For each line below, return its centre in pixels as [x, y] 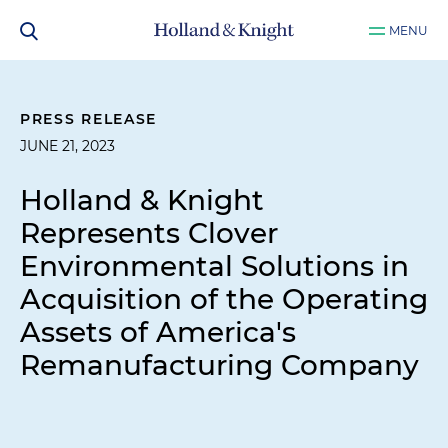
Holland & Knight [142, 200]
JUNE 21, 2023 [67, 146]
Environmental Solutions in [214, 266]
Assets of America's [158, 332]
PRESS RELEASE [89, 119]
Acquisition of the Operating [224, 299]
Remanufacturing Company [219, 365]
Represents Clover [149, 233]
